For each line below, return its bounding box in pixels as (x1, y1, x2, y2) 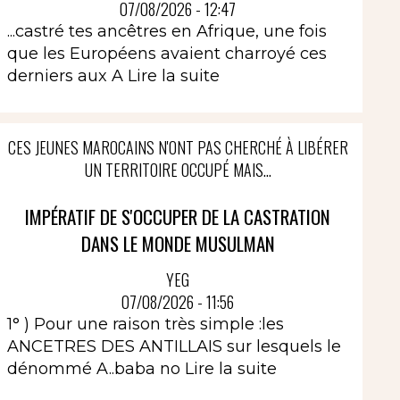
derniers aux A (6, 66, 128, 86)
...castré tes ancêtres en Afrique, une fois (6, 21, 327, 41)
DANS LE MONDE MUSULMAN (80, 229, 275, 257)
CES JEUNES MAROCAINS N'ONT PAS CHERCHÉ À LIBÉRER (7, 136, 348, 159)
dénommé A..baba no (6, 358, 185, 379)
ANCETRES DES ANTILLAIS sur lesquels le (6, 336, 341, 356)
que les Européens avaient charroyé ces (6, 44, 327, 63)
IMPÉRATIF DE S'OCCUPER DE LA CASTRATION (25, 203, 331, 230)
